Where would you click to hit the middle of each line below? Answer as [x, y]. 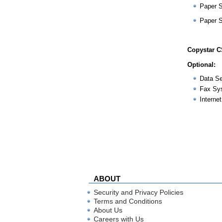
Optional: [201, 65]
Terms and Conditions [128, 201]
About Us [108, 210]
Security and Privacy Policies [139, 192]
